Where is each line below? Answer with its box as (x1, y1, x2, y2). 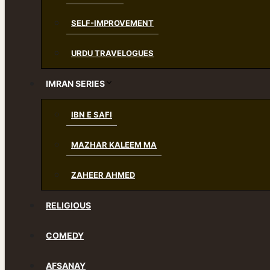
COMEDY (46, 230, 84, 240)
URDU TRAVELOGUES (71, 48, 154, 58)
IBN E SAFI (71, 110, 112, 119)
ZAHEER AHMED (71, 170, 135, 180)
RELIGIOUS (46, 200, 91, 210)
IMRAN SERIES (46, 78, 105, 89)
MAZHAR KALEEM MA (71, 140, 157, 149)
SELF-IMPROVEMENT (71, 18, 154, 28)
